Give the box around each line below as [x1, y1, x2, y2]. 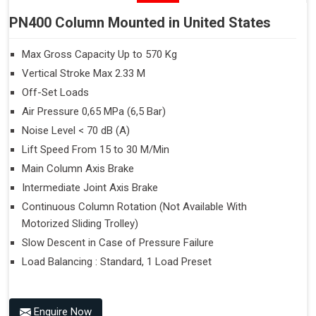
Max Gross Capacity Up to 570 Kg [22, 47, 177, 61]
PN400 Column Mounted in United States [9, 13, 271, 31]
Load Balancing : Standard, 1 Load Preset [22, 255, 212, 268]
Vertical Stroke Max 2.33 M [22, 66, 145, 80]
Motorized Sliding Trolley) [22, 217, 138, 230]
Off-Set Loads [22, 85, 89, 99]
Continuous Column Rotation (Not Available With [22, 200, 247, 213]
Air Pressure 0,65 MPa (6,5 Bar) [22, 104, 166, 118]
